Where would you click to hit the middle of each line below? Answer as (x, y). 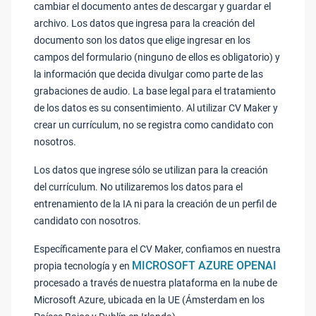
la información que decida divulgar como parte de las (148, 74)
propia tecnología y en (83, 266)
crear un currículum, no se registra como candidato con (154, 125)
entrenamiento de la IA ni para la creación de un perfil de (155, 204)
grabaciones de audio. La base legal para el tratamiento (155, 91)
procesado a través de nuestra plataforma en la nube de (156, 283)
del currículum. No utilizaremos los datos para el (138, 187)
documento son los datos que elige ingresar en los (142, 40)
